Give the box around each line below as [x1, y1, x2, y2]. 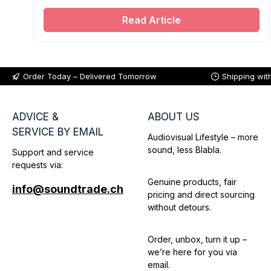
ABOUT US [148, 111, 200, 123]
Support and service [12, 147, 94, 158]
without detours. [148, 202, 211, 213]
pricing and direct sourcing [148, 189, 255, 200]
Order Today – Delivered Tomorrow [23, 71, 157, 81]
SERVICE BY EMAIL [12, 126, 103, 139]
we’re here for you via [148, 247, 237, 258]
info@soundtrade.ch [12, 183, 123, 196]
